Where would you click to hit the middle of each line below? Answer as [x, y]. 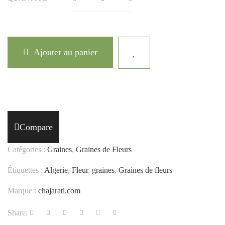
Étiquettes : [26, 170]
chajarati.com [59, 190]
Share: [18, 212]
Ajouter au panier [66, 52]
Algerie [56, 170]
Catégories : [27, 149]
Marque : [23, 190]
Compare [36, 127]
